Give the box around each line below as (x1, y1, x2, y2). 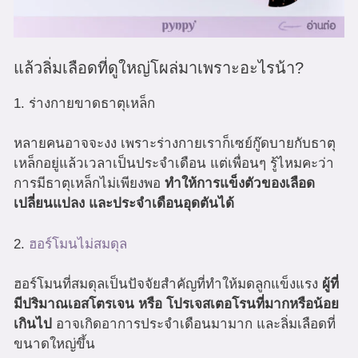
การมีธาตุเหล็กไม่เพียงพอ (14, 176, 165, 192)
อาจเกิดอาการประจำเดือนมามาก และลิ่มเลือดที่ (52, 316, 336, 332)
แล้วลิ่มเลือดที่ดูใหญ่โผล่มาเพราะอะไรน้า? (14, 58, 304, 77)
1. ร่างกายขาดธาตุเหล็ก (14, 95, 155, 111)
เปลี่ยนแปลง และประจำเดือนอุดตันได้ (14, 196, 234, 212)
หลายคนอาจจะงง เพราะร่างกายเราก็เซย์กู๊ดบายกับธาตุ (14, 136, 336, 152)
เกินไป (14, 316, 52, 332)
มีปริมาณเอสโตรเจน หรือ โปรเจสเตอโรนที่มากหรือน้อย (14, 296, 339, 312)
